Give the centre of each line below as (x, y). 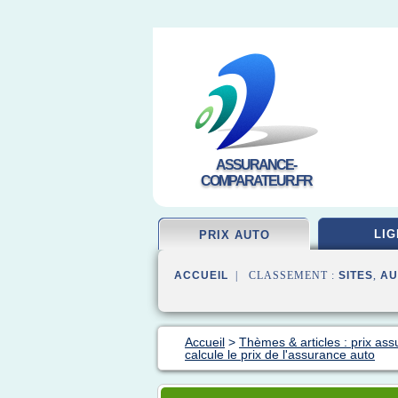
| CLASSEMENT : (283, 275)
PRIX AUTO (235, 235)
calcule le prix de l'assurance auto (280, 354)
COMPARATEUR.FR (256, 181)
